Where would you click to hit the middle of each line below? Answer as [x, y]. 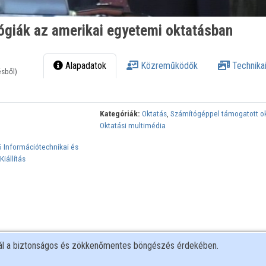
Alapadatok [85, 66]
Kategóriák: [120, 114]
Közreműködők [168, 66]
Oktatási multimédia [133, 126]
